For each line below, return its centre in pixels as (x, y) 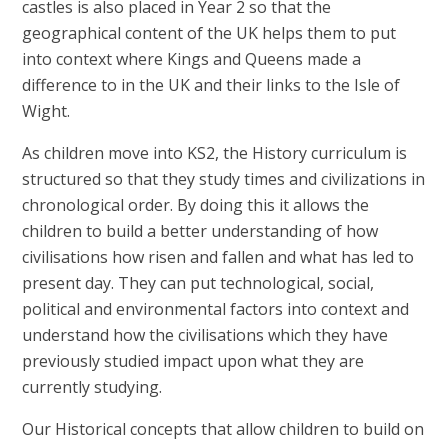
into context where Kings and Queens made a (192, 59)
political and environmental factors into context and (216, 309)
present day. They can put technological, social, (198, 283)
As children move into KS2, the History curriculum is (215, 153)
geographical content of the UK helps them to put (209, 33)
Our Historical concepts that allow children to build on (223, 429)
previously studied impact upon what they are (193, 361)
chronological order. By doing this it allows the (196, 205)
